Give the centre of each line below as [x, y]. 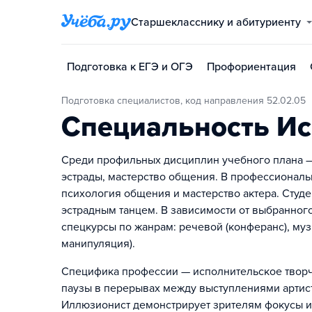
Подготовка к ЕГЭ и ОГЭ [130, 67]
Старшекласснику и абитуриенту [220, 22]
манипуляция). [98, 244]
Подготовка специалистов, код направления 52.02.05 [187, 101]
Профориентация [251, 67]
